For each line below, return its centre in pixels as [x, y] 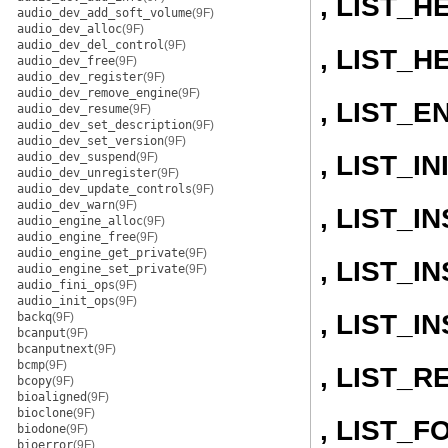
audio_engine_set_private [101, 269]
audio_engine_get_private [101, 253]
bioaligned [52, 397]
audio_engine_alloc [80, 221]
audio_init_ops [66, 301]
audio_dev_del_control [90, 45]
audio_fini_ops [66, 285]
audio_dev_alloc [69, 29]
